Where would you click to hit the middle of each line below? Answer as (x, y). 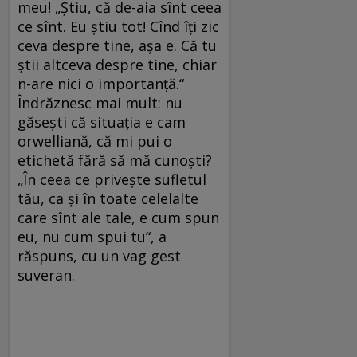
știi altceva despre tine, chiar (117, 65)
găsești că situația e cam (102, 122)
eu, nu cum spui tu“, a (92, 237)
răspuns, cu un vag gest (99, 256)
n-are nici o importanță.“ (101, 84)
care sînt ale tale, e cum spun (118, 218)
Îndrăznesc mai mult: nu (100, 103)
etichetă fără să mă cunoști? (115, 161)
